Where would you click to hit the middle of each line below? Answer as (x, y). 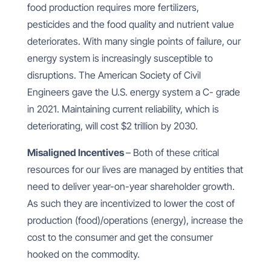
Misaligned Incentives (76, 152)
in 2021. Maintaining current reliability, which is (123, 109)
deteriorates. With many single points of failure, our (134, 41)
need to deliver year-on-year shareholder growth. (131, 186)
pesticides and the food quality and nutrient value (130, 24)
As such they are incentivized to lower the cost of (131, 203)
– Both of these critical (172, 152)
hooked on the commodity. (84, 254)
